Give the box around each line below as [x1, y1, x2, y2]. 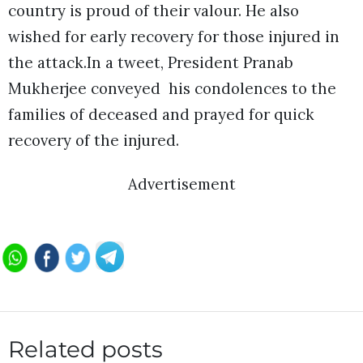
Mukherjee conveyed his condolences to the [8, 78, 336, 98]
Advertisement [127, 173, 236, 194]
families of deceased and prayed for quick [8, 104, 314, 124]
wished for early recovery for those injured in [8, 26, 340, 46]
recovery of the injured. [8, 130, 179, 150]
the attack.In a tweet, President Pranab [8, 52, 293, 72]
